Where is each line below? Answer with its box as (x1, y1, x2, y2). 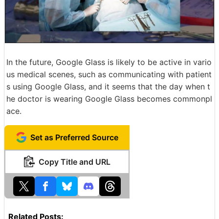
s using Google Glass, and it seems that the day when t (6, 82, 210, 92)
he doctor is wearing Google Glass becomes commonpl (6, 94, 212, 104)
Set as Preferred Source (30, 132, 118, 143)
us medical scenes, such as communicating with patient (6, 69, 212, 80)
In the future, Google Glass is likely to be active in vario (6, 57, 212, 67)
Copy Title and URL (38, 157, 110, 167)
